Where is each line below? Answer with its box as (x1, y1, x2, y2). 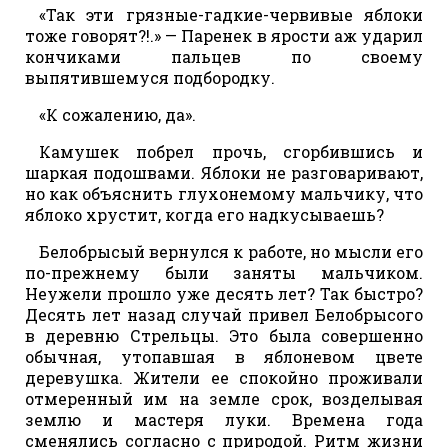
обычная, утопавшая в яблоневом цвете (25, 345, 423, 367)
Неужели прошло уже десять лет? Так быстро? (25, 282, 423, 304)
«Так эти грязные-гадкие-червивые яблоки (39, 3, 423, 25)
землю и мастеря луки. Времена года (25, 408, 423, 430)
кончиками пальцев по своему (25, 45, 423, 67)
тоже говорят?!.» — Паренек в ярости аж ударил (25, 24, 423, 46)
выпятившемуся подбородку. (25, 66, 275, 88)
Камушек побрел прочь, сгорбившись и (39, 140, 423, 162)
